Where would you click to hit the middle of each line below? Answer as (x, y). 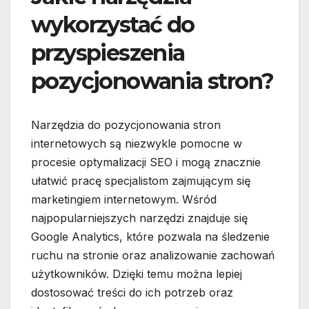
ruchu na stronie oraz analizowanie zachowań (153, 256)
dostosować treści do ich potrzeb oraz (132, 293)
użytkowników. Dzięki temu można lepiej (137, 274)
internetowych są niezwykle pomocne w (137, 144)
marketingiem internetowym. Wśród (124, 200)
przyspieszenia (108, 53)
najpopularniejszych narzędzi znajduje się (139, 218)
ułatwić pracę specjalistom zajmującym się (141, 181)
